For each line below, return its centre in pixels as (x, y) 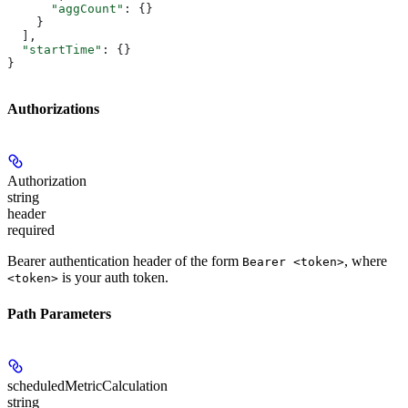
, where (366, 261)
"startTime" (55, 49)
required (31, 230)
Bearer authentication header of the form (125, 261)
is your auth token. (113, 278)
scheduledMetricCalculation (87, 385)
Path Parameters (59, 313)
